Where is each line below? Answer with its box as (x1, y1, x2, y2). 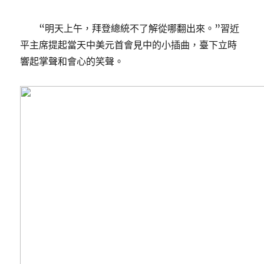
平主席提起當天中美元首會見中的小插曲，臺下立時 (20, 39, 237, 51)
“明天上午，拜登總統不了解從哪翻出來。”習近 (39, 22, 240, 34)
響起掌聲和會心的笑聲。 (20, 55, 124, 67)
